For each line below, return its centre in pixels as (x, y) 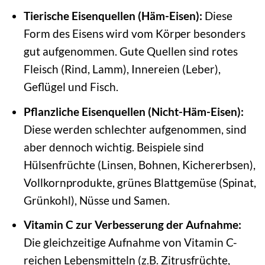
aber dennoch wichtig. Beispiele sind (114, 147)
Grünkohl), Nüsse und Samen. (96, 200)
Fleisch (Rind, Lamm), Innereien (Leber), (122, 69)
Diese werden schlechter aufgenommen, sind (135, 129)
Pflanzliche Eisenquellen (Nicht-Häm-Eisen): (133, 111)
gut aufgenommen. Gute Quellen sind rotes (130, 51)
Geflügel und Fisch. (71, 87)
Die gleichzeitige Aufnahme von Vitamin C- (130, 243)
